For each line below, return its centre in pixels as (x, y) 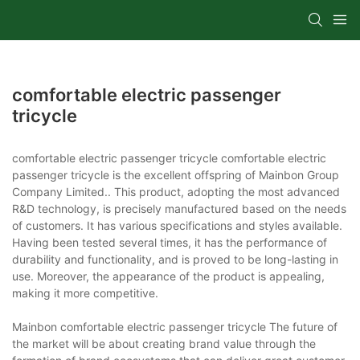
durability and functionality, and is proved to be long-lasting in (175, 259)
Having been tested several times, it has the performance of (170, 242)
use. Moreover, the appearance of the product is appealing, (168, 276)
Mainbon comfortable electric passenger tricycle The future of (175, 326)
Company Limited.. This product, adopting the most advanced (176, 191)
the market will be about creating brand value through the (164, 343)
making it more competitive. (85, 292)
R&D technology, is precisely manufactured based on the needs (179, 208)
